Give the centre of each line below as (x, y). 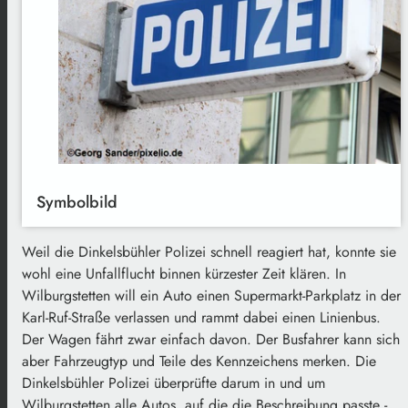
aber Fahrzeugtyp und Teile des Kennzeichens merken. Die (199, 361)
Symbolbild (77, 202)
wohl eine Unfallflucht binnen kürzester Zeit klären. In (184, 273)
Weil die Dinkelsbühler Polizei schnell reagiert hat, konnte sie (209, 251)
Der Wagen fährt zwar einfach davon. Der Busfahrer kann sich (211, 339)
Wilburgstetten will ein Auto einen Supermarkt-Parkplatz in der (211, 295)
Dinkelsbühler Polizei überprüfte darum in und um (173, 382)
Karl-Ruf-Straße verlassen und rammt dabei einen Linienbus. (201, 317)
